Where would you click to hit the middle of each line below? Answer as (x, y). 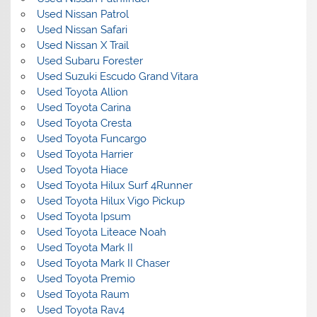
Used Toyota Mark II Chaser (103, 263)
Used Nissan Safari (82, 29)
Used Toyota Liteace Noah (101, 232)
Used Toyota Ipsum (83, 216)
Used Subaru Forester (90, 60)
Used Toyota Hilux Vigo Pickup (110, 201)
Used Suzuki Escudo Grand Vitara (117, 76)
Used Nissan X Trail (82, 45)
